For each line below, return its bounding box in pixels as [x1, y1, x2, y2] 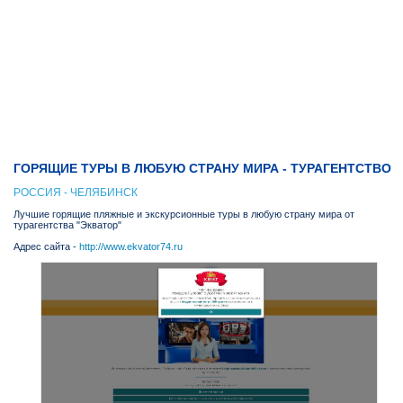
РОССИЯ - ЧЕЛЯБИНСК [13, 186, 138, 199]
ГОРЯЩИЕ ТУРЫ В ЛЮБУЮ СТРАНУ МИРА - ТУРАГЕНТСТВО [13, 161, 391, 175]
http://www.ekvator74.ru [79, 241, 183, 252]
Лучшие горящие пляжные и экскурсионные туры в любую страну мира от [13, 209, 354, 219]
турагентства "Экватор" [13, 219, 121, 230]
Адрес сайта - [13, 241, 79, 252]
